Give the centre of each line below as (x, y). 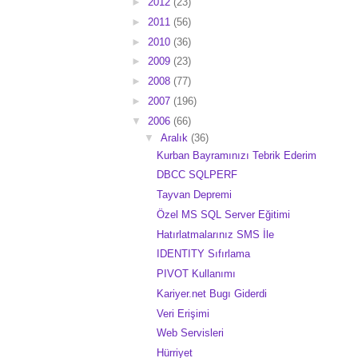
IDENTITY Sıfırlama (204, 254)
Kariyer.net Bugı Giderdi (212, 293)
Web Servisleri (191, 333)
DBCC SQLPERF (197, 175)
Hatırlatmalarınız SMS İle (216, 234)
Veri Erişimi (183, 313)
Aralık (175, 138)
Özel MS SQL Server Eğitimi (224, 214)
